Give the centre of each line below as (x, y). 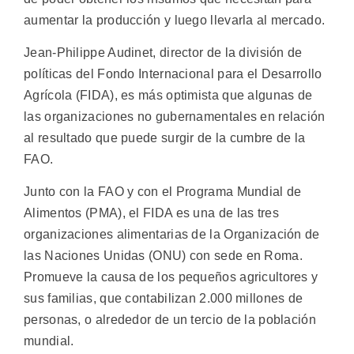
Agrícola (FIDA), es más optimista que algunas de (168, 96)
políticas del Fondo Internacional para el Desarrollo (173, 74)
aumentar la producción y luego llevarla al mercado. (175, 20)
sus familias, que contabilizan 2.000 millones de (164, 299)
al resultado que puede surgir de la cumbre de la (165, 138)
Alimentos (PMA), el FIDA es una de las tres (151, 213)
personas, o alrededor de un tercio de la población (170, 320)
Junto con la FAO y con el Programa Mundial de (163, 192)
